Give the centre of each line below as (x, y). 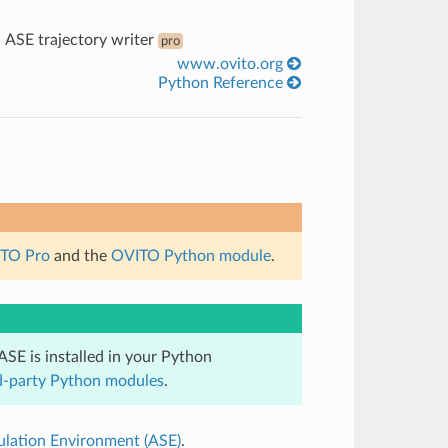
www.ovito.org (232, 63)
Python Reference (223, 82)
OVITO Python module (190, 255)
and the (80, 255)
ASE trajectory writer (81, 39)
